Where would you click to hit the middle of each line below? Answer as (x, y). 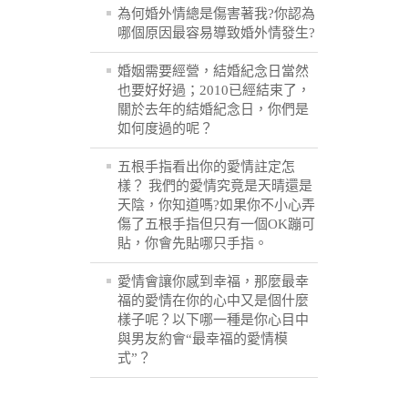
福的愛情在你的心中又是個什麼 (213, 301)
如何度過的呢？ (165, 129)
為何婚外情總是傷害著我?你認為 (216, 14)
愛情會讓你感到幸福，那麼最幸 (213, 282)
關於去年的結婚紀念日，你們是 (213, 110)
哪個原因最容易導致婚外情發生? (216, 33)
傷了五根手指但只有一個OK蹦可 (216, 224)
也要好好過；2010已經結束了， (214, 91)
